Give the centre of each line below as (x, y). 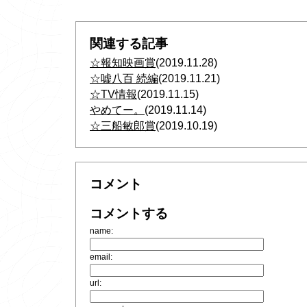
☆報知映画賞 (123, 62)
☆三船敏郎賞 (123, 125)
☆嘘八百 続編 (124, 78)
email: (101, 257)
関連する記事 (129, 44)
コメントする (129, 213)
